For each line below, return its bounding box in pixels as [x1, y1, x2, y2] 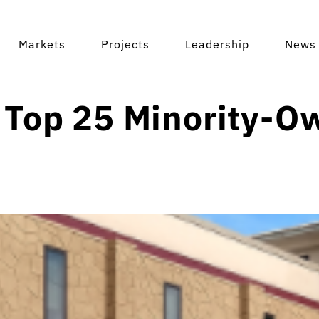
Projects [101, 37, 150, 51]
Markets [19, 37, 66, 51]
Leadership [185, 37, 249, 51]
